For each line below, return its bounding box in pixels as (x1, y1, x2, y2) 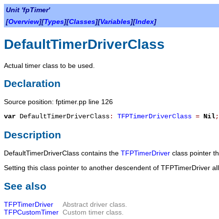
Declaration (4, 77, 61, 89)
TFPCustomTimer (4, 208, 59, 217)
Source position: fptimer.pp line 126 (4, 98, 113, 106)
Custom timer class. (63, 208, 124, 217)
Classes (69, 18, 95, 25)
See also (4, 180, 46, 192)
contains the (79, 149, 121, 157)
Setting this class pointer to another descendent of (4, 164, 161, 172)
